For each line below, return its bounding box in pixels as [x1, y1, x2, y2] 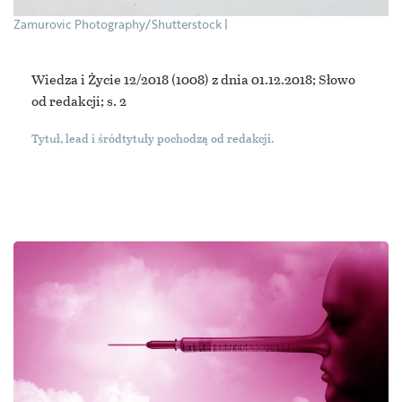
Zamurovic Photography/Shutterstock [13, 14, 222, 33]
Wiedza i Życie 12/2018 [31, 68, 171, 89]
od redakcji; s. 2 [31, 90, 127, 110]
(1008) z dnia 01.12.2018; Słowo [171, 68, 355, 89]
